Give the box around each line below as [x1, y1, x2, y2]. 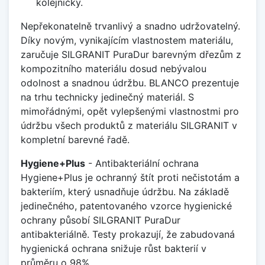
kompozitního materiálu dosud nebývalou [21, 62, 206, 75]
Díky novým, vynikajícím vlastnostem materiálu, [21, 34, 233, 46]
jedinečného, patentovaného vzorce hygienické [21, 199, 232, 212]
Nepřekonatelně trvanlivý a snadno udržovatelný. [21, 20, 240, 32]
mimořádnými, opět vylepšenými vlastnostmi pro [21, 105, 239, 117]
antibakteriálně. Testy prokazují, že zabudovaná [21, 228, 235, 240]
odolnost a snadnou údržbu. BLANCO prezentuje [21, 76, 239, 89]
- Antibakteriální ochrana [85, 157, 199, 169]
